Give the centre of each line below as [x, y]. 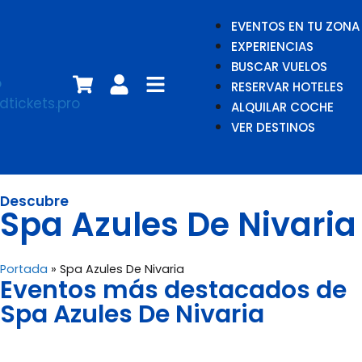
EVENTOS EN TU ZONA [295, 26]
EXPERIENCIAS [272, 46]
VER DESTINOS [273, 127]
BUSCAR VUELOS [279, 67]
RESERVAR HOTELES [287, 87]
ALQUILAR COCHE [282, 107]
